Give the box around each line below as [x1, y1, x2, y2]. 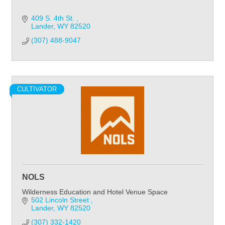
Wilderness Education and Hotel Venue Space [22, 188, 168, 196]
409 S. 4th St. [31, 14, 76, 22]
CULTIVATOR [17, 85, 57, 93]
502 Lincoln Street [31, 196, 91, 204]
